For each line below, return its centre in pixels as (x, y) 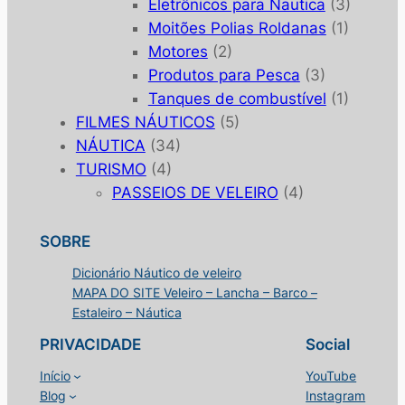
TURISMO (111, 170)
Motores (178, 52)
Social (328, 344)
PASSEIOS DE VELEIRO (195, 193)
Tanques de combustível (237, 99)
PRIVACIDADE (90, 344)
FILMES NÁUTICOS (145, 122)
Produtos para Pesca (224, 75)
